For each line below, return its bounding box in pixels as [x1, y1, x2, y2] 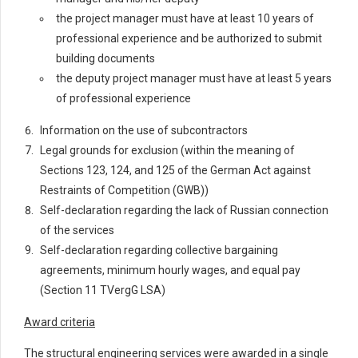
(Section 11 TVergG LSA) [40, 283, 165, 296]
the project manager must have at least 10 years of [56, 11, 314, 25]
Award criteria [24, 315, 95, 328]
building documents [56, 51, 155, 65]
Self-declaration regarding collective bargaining [40, 243, 278, 257]
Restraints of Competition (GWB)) [40, 183, 209, 197]
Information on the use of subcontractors [40, 123, 248, 137]
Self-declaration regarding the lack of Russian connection [40, 203, 328, 217]
